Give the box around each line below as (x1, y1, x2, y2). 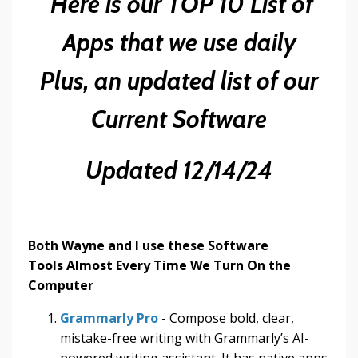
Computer (28, 276, 93, 294)
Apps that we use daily (62, 27, 296, 58)
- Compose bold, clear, (158, 308, 294, 327)
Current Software (91, 104, 267, 134)
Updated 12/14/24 (86, 155, 272, 185)
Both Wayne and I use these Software (28, 236, 268, 254)
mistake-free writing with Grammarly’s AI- (60, 328, 309, 347)
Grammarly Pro (60, 308, 158, 327)
